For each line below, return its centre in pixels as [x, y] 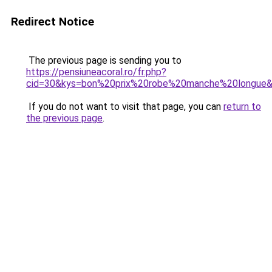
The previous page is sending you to [104, 60]
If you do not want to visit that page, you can [125, 107]
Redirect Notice [53, 22]
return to [242, 107]
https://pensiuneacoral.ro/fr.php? [96, 72]
